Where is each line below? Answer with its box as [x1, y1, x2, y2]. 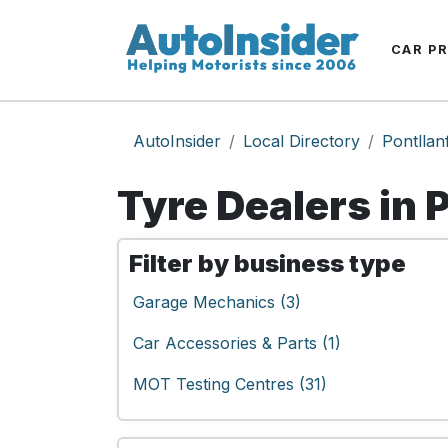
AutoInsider [133, 131, 221, 151]
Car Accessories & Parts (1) [133, 333, 341, 353]
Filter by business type [129, 249, 406, 278]
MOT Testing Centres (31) [133, 374, 327, 394]
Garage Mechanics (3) [133, 292, 301, 312]
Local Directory [243, 131, 360, 151]
